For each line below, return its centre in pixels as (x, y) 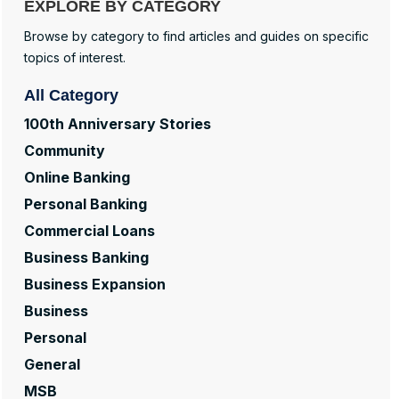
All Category (71, 96)
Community (65, 151)
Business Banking (86, 258)
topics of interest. (75, 58)
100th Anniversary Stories (118, 124)
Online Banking (77, 178)
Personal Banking (85, 204)
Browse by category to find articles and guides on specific (196, 37)
